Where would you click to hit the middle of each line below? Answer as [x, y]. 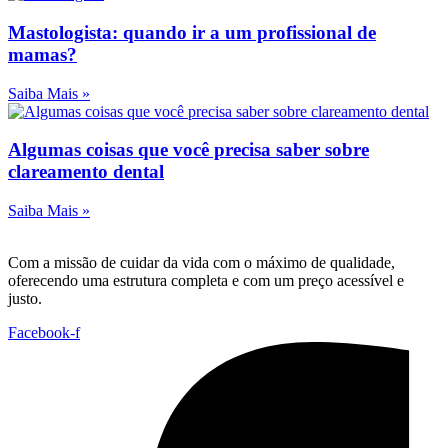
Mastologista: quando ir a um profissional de [192, 32]
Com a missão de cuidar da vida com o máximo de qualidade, [201, 262]
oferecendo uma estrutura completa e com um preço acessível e [206, 280]
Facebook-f [44, 332]
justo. [25, 298]
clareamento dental [86, 172]
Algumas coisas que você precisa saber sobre [188, 150]
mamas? [42, 54]
